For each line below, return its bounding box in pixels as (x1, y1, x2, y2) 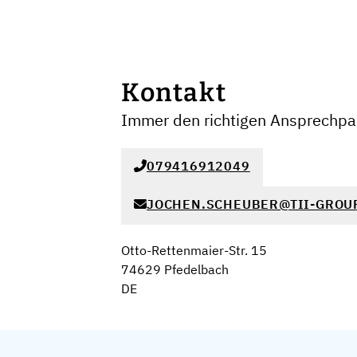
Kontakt (121, 77, 227, 108)
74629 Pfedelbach (121, 261, 229, 277)
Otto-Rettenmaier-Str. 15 (121, 242, 267, 258)
